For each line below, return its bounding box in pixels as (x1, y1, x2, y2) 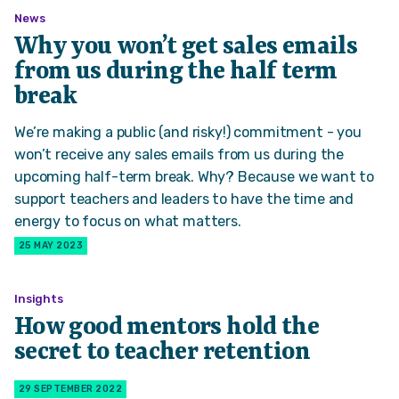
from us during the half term (14, 58, 338, 87)
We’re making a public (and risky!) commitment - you (14, 123, 362, 141)
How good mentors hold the (14, 313, 320, 342)
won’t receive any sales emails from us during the (14, 145, 345, 163)
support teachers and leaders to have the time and (14, 190, 354, 208)
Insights (14, 291, 63, 305)
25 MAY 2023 (19, 239, 84, 251)
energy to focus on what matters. (14, 212, 241, 230)
